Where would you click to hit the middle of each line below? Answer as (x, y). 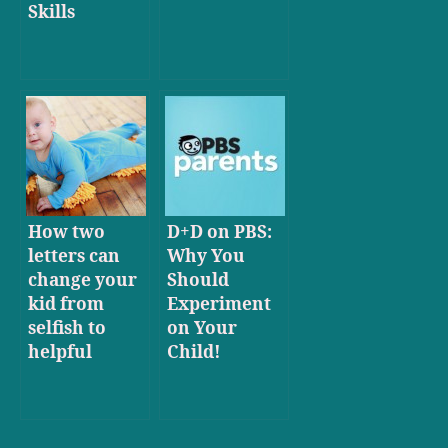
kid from (66, 304)
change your (82, 280)
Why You (206, 256)
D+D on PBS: (219, 232)
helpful (60, 352)
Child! (194, 352)
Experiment (219, 304)
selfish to (67, 328)
